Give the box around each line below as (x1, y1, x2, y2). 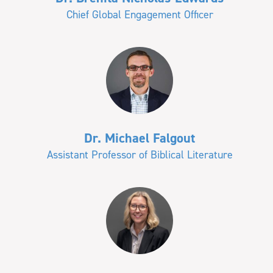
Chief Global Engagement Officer (66, 7, 213, 22)
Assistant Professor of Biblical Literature (46, 147, 233, 162)
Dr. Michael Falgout (84, 129, 195, 147)
